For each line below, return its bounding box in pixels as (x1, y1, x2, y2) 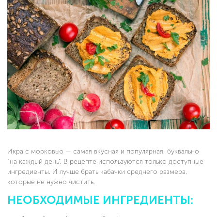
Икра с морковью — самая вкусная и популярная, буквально (7, 147, 199, 155)
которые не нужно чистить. (7, 177, 95, 186)
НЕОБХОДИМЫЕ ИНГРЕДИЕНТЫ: (7, 193, 193, 207)
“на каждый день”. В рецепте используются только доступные (7, 157, 203, 166)
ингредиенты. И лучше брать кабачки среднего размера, (7, 167, 187, 176)
